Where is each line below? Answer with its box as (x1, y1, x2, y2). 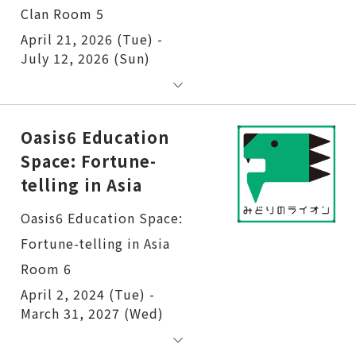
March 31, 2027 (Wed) (21, 303, 164, 323)
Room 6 (21, 258, 72, 278)
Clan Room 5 (21, 3, 104, 23)
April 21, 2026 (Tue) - (21, 29, 163, 48)
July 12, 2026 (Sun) (21, 48, 150, 68)
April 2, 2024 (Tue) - (21, 284, 155, 304)
